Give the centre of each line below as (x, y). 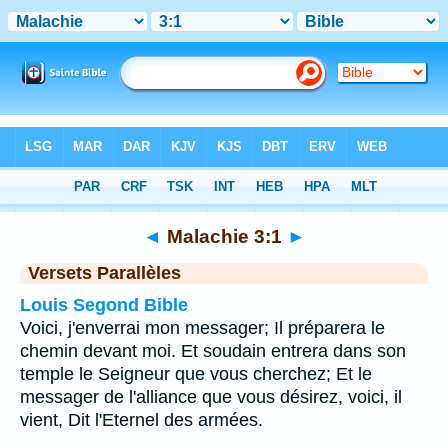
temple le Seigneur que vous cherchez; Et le (196, 374)
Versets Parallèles (104, 273)
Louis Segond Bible (104, 305)
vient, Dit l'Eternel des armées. (141, 420)
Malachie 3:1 (224, 236)
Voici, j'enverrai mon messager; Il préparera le (202, 328)
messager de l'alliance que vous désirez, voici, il (211, 397)
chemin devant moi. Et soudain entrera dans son (213, 351)
